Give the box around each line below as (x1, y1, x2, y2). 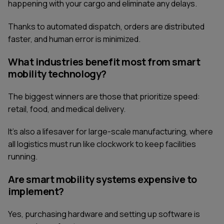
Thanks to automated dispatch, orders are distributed (8, 20, 204, 32)
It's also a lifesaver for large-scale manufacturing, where (8, 126, 213, 137)
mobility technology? (8, 66, 107, 80)
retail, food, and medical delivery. (8, 103, 125, 114)
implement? (8, 184, 64, 198)
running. (8, 151, 37, 162)
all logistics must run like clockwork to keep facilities (8, 138, 196, 150)
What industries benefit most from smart (8, 54, 200, 68)
